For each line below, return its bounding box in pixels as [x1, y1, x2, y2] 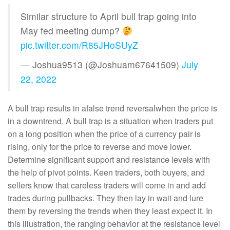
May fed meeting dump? [21, 24, 122, 37]
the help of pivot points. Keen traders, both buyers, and [8, 166, 205, 178]
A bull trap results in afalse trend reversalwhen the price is [8, 102, 217, 114]
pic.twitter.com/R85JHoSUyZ [21, 39, 138, 51]
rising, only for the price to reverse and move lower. [8, 141, 191, 152]
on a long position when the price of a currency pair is [8, 128, 201, 140]
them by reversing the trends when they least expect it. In [8, 205, 213, 217]
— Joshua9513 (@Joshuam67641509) [21, 58, 182, 71]
